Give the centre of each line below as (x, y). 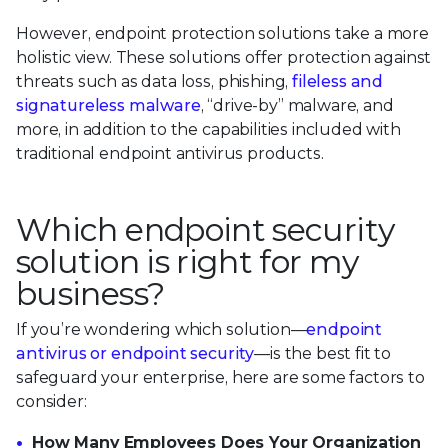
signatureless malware (108, 106)
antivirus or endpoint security (135, 354)
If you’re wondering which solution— (161, 330)
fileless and (338, 82)
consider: (51, 402)
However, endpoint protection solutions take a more (222, 34)
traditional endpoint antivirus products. (170, 154)
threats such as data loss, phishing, (154, 82)
